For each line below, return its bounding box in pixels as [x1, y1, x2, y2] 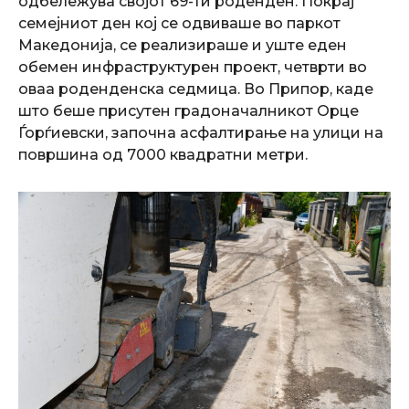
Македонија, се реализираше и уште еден [18, 37, 347, 54]
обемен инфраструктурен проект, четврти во [18, 58, 367, 76]
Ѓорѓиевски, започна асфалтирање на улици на [18, 124, 383, 142]
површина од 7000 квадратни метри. [18, 146, 308, 163]
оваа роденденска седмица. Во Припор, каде [18, 80, 373, 98]
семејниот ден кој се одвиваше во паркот [18, 15, 341, 32]
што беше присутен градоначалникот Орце [18, 102, 359, 120]
